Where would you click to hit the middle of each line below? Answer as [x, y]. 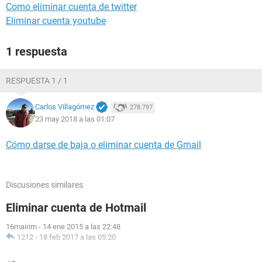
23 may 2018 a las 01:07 [75, 119]
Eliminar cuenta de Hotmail [76, 208]
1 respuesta [37, 51]
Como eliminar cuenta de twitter [71, 7]
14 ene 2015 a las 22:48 [82, 227]
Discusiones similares [44, 185]
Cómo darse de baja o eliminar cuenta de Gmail [104, 145]
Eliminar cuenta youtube [56, 21]
